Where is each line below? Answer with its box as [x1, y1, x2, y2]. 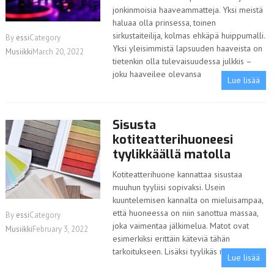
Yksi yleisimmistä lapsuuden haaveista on [113, 43, 263, 54]
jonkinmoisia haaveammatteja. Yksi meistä [113, 4, 264, 15]
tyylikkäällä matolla [113, 146, 231, 163]
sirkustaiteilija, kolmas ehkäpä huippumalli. [113, 30, 265, 41]
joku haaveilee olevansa [113, 68, 202, 80]
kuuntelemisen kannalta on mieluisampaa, [113, 194, 264, 206]
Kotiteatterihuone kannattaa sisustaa [113, 169, 243, 180]
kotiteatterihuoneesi [113, 131, 234, 148]
